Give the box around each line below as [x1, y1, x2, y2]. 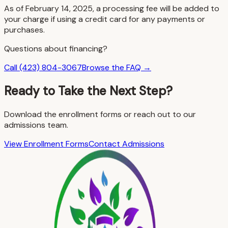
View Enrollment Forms [4, 138, 89, 149]
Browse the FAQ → [82, 62, 151, 73]
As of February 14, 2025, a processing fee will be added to [4, 3, 219, 14]
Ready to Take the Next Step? [4, 82, 173, 99]
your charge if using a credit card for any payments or [4, 14, 205, 25]
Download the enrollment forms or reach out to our [4, 108, 196, 120]
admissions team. [4, 119, 68, 130]
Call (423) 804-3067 [4, 62, 82, 73]
